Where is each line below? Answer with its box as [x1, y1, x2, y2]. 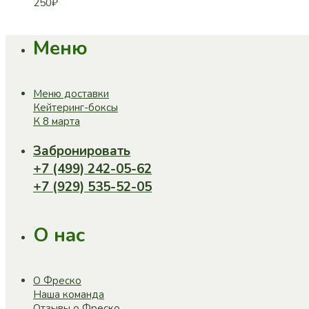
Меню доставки [33, 87, 109, 101]
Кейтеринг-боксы [33, 101, 118, 115]
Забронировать [33, 142, 130, 161]
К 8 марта [33, 114, 80, 129]
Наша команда [33, 287, 104, 301]
